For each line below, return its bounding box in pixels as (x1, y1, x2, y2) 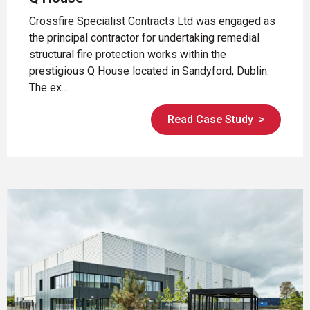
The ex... (29, 80, 68, 94)
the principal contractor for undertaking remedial (29, 30, 259, 44)
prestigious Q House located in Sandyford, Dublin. (29, 64, 269, 77)
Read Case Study (167, 113, 253, 127)
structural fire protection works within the (29, 47, 226, 61)
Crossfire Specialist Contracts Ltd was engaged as (29, 14, 275, 28)
